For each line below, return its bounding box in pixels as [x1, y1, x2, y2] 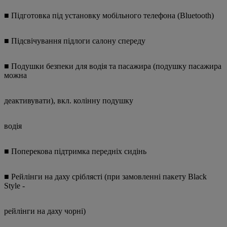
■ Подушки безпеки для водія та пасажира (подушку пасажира [4, 62, 221, 71]
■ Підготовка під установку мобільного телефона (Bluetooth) [4, 11, 214, 20]
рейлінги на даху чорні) [4, 207, 86, 216]
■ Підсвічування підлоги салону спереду [4, 36, 145, 46]
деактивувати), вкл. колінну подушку [4, 96, 133, 105]
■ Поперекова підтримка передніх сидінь [4, 147, 146, 156]
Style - [4, 181, 25, 191]
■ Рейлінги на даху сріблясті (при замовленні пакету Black [4, 172, 207, 181]
